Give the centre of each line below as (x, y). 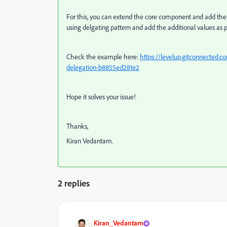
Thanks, (77, 126)
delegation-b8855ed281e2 (103, 67)
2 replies (74, 183)
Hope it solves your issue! (101, 97)
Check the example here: (103, 57)
